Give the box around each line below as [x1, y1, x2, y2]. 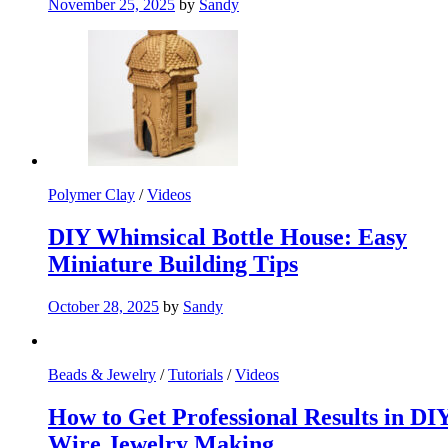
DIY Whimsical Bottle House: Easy [48, 224, 407, 251]
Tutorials [168, 365, 223, 383]
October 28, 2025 [48, 297, 159, 315]
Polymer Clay [48, 186, 135, 204]
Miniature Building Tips [48, 251, 298, 278]
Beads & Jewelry [48, 365, 156, 383]
